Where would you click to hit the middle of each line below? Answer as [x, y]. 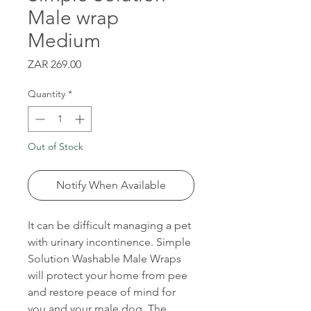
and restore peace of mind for [102, 292]
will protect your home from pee [108, 276]
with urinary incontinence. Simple [109, 242]
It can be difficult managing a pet [109, 226]
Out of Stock [56, 147]
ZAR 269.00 [54, 65]
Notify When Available [111, 185]
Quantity [47, 94]
